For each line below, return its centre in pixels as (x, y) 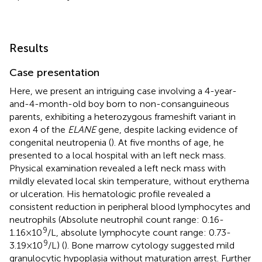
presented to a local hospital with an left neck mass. (118, 155)
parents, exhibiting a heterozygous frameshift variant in (123, 116)
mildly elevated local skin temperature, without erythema (129, 181)
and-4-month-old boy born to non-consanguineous (119, 104)
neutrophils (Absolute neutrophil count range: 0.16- (117, 219)
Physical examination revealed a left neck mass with (118, 168)
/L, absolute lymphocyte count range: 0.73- (139, 232)
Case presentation (54, 72)
